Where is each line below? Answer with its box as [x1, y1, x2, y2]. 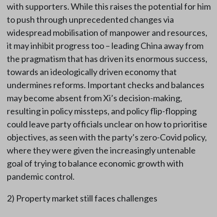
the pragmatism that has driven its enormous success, [6, 53, 207, 64]
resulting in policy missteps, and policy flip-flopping [6, 106, 197, 117]
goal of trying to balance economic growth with [6, 158, 184, 169]
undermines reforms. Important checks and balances [6, 79, 204, 91]
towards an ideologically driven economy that [6, 66, 177, 77]
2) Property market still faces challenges [6, 193, 157, 204]
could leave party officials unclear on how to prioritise [6, 119, 207, 130]
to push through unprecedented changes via [6, 14, 174, 25]
